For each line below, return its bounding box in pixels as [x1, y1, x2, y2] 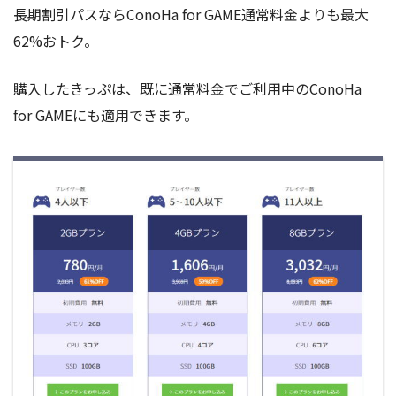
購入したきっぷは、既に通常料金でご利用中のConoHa [13, 77, 362, 99]
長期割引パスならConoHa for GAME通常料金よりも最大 [13, 3, 369, 25]
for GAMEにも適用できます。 [13, 103, 198, 126]
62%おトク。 [13, 29, 98, 51]
